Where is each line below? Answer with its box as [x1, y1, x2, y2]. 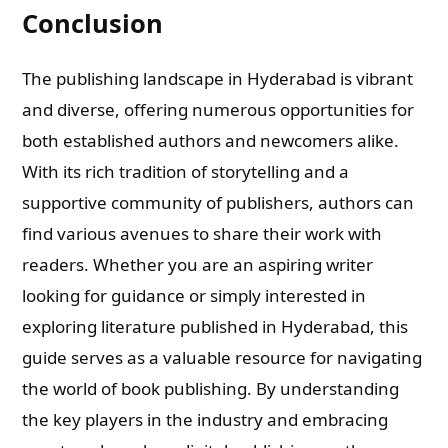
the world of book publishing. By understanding [22, 377, 400, 400]
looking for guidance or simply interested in [22, 284, 367, 307]
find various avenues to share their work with [22, 222, 383, 245]
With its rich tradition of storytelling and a [22, 160, 350, 183]
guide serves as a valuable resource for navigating [22, 346, 423, 369]
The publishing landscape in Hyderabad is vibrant [22, 67, 414, 90]
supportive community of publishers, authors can [22, 191, 415, 214]
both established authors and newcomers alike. [22, 129, 400, 152]
